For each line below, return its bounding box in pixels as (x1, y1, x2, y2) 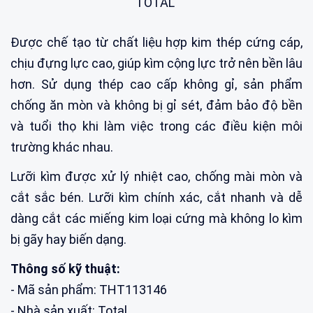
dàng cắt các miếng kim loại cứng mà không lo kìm (10, 210, 303, 226)
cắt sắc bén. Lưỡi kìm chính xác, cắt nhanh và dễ (10, 189, 303, 205)
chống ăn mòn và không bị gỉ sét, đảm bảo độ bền (10, 97, 303, 112)
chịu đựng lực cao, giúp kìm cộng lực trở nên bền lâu (10, 55, 303, 71)
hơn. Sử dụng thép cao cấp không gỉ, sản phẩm (10, 76, 303, 92)
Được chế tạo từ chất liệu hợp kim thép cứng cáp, (10, 34, 303, 50)
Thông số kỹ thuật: (10, 261, 120, 276)
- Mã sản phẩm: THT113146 (10, 282, 167, 297)
